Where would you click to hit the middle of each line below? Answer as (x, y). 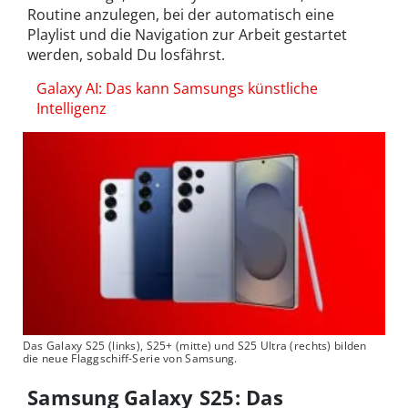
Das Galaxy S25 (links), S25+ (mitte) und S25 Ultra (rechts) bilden (194, 345)
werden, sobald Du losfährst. (126, 54)
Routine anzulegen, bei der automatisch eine (181, 14)
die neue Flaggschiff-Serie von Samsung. (130, 358)
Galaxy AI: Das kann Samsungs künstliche (177, 88)
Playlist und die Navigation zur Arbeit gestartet (187, 34)
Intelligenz (71, 108)
